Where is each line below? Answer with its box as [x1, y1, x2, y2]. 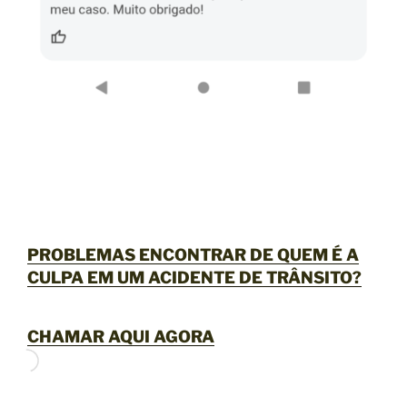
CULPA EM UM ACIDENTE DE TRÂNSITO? [27, 267, 362, 287]
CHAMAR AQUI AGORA [27, 327, 214, 347]
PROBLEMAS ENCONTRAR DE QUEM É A [27, 244, 359, 264]
